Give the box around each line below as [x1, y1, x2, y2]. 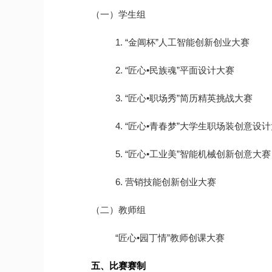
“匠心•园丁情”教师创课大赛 [115, 233, 225, 243]
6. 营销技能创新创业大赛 [115, 177, 216, 187]
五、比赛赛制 [91, 260, 146, 271]
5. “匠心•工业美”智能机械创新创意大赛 [115, 149, 271, 159]
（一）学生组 [91, 9, 146, 19]
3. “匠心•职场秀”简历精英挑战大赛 [115, 93, 253, 103]
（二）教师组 [91, 205, 146, 215]
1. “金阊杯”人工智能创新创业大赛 [115, 37, 250, 47]
